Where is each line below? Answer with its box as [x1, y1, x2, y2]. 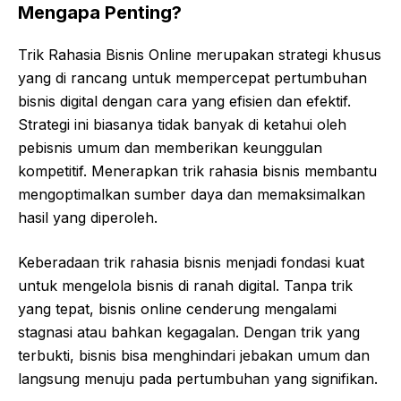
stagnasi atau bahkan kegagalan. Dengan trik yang [18, 323, 360, 342]
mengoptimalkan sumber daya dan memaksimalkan [18, 185, 365, 204]
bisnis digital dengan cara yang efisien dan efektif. [18, 92, 351, 111]
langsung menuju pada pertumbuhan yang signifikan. [18, 370, 378, 388]
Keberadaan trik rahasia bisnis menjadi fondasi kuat [18, 253, 364, 272]
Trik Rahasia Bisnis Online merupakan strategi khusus [18, 46, 381, 64]
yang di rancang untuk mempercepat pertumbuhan [18, 69, 367, 88]
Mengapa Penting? [18, 2, 182, 24]
